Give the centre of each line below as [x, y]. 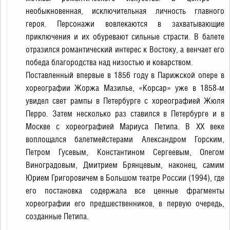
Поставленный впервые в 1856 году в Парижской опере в [125, 75]
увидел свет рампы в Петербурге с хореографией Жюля [125, 101]
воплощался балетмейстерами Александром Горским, [125, 139]
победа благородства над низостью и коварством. [109, 62]
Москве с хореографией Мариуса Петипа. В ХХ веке [125, 127]
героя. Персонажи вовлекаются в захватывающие [125, 24]
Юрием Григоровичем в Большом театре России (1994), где [125, 178]
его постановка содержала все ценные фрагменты [125, 191]
